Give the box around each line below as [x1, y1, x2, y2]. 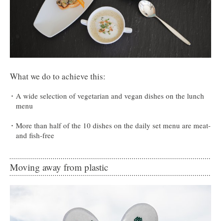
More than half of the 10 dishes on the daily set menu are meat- [16, 120, 211, 130]
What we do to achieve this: [10, 70, 106, 82]
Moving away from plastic [10, 160, 108, 173]
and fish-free [16, 130, 54, 140]
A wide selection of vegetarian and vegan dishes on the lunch [16, 90, 204, 101]
